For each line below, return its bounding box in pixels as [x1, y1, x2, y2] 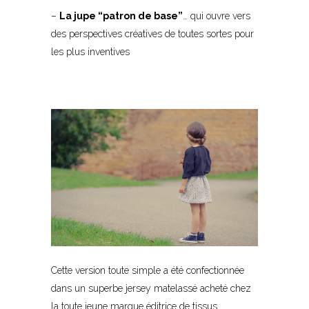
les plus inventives [51, 46, 130, 58]
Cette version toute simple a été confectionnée [51, 265, 244, 277]
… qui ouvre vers [183, 10, 250, 22]
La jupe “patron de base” [59, 10, 183, 22]
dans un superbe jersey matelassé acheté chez [51, 283, 251, 295]
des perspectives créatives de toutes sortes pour [51, 28, 254, 40]
